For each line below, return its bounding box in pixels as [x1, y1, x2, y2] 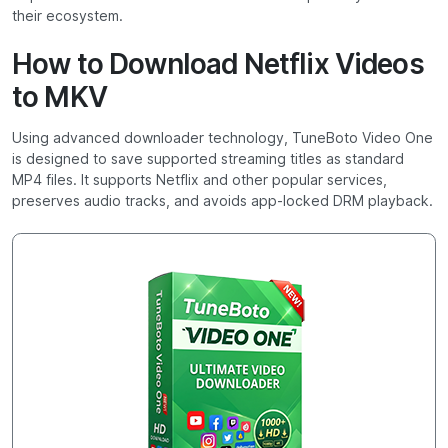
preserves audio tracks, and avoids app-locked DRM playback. [12, 193, 433, 210]
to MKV [12, 80, 107, 115]
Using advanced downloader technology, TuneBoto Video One [12, 130, 433, 147]
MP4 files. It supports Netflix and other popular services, [12, 172, 387, 189]
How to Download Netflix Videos [12, 47, 424, 82]
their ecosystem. [12, 8, 123, 25]
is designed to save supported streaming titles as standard [12, 151, 404, 168]
